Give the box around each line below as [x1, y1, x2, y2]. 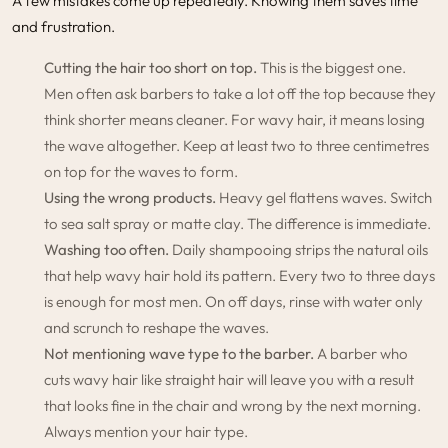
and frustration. [12, 16, 115, 36]
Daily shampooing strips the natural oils [169, 239, 428, 259]
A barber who [314, 343, 408, 363]
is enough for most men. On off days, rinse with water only [44, 291, 423, 311]
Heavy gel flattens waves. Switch [216, 187, 432, 207]
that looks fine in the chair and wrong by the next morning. [44, 395, 421, 415]
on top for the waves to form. [44, 161, 238, 181]
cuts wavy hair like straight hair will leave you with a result [44, 369, 414, 389]
